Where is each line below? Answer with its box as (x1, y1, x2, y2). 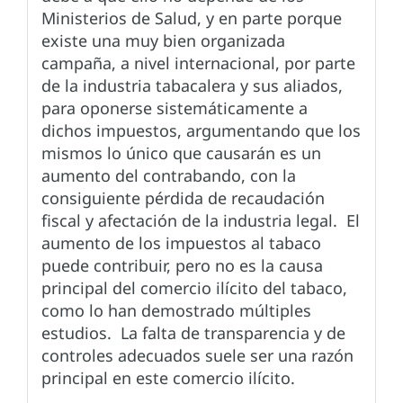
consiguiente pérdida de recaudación (41, 187, 325, 210)
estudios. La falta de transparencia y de (41, 322, 345, 345)
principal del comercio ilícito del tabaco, (41, 277, 347, 300)
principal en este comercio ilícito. (41, 367, 295, 390)
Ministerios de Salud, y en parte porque (41, 7, 342, 30)
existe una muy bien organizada (41, 30, 285, 52)
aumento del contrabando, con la (41, 165, 296, 187)
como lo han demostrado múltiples (41, 300, 311, 322)
